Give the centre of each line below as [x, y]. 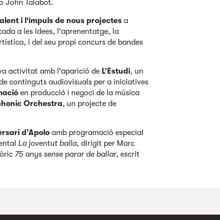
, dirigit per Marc [106, 143]
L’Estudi [116, 71]
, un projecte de [90, 104]
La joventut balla [48, 143]
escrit [129, 154]
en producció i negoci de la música [79, 93]
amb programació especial [97, 133]
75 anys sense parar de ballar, [67, 154]
